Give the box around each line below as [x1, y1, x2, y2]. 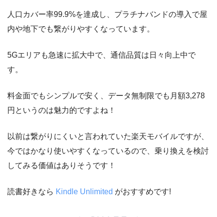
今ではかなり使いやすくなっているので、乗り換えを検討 [7, 146, 209, 155]
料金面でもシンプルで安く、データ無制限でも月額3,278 [7, 91, 205, 100]
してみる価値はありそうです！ [7, 161, 116, 170]
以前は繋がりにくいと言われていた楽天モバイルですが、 [7, 132, 209, 140]
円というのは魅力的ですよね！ [7, 106, 116, 114]
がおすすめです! [113, 187, 171, 196]
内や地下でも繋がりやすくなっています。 [7, 24, 155, 33]
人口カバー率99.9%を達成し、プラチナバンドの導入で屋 [7, 10, 207, 18]
